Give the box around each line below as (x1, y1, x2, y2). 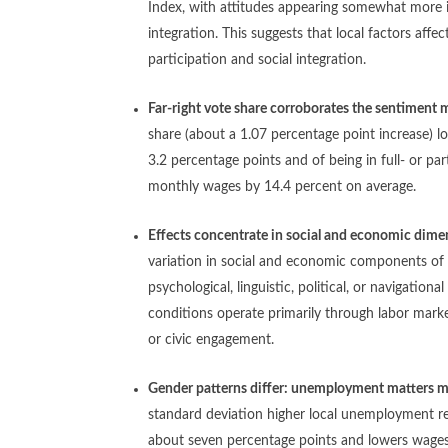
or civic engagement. (148, 332, 275, 347)
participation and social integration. (148, 52, 371, 67)
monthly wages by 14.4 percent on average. (148, 179, 421, 194)
